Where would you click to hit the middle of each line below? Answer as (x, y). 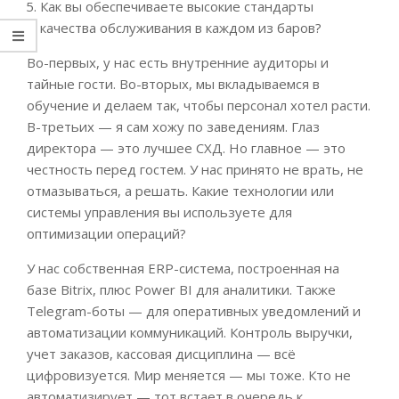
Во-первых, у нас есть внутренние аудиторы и (178, 63)
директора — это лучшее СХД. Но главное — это (186, 148)
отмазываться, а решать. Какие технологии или (180, 191)
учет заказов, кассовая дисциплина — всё (161, 354)
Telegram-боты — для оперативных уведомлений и (194, 311)
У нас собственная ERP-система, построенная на (183, 269)
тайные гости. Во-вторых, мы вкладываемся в (173, 84)
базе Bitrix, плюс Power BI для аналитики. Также (181, 290)
